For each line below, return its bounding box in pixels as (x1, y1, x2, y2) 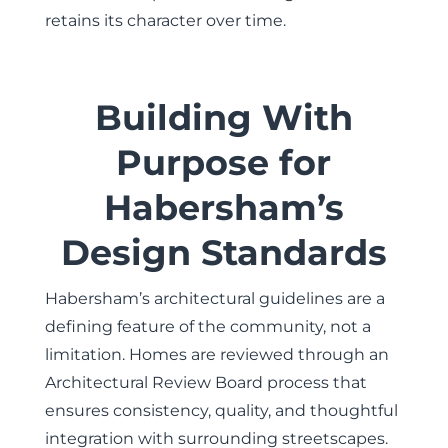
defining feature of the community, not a (44, 317, 371, 336)
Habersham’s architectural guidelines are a (44, 289, 385, 308)
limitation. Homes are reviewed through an (44, 345, 389, 364)
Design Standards (60, 231, 387, 274)
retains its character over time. (44, 11, 286, 30)
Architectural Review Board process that (44, 373, 367, 392)
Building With (94, 96, 353, 139)
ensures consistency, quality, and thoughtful (44, 401, 398, 420)
